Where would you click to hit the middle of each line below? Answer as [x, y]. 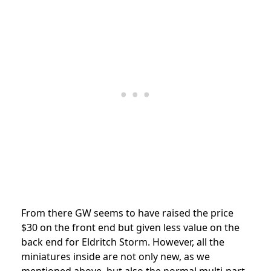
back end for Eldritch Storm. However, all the [123, 242]
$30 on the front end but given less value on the [130, 227]
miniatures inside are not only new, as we [116, 256]
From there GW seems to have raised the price [127, 213]
